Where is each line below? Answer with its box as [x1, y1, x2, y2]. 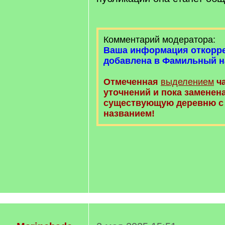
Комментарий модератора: [103, 35, 215, 45]
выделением [161, 77, 214, 87]
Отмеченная [103, 77, 158, 87]
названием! [103, 108, 155, 119]
